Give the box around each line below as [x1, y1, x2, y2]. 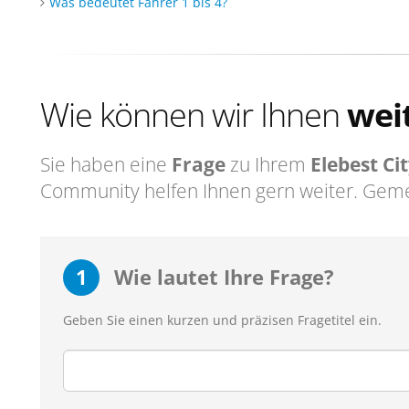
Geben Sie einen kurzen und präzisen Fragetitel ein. [63, 311, 382, 329]
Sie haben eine [40, 152, 172, 177]
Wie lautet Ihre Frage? [109, 263, 334, 290]
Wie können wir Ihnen [40, 91, 347, 137]
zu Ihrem [225, 152, 310, 177]
